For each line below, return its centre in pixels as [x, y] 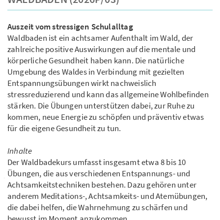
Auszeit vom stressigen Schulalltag [70, 27]
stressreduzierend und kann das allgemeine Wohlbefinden [108, 95]
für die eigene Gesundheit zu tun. [64, 128]
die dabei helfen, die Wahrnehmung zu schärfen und [97, 207]
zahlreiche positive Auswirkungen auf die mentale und [102, 49]
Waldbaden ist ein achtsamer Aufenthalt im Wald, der [100, 38]
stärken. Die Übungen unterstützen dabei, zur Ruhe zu [101, 106]
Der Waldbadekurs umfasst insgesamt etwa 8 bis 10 [97, 162]
